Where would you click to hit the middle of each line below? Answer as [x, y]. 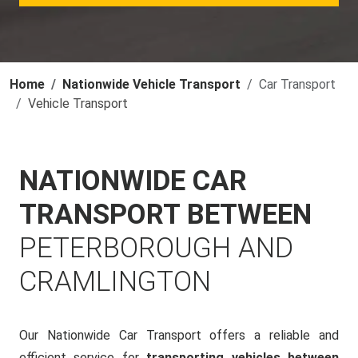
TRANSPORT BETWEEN [165, 215]
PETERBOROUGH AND [156, 248]
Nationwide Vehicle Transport [151, 84]
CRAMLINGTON [115, 282]
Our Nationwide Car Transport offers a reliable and [179, 335]
